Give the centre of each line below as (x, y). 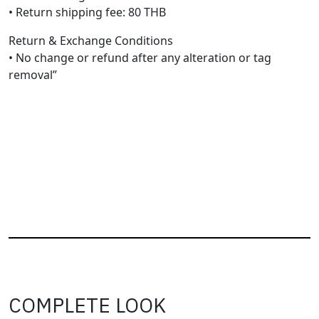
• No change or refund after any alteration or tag (140, 58)
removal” (33, 75)
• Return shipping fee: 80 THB (87, 12)
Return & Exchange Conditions (91, 41)
